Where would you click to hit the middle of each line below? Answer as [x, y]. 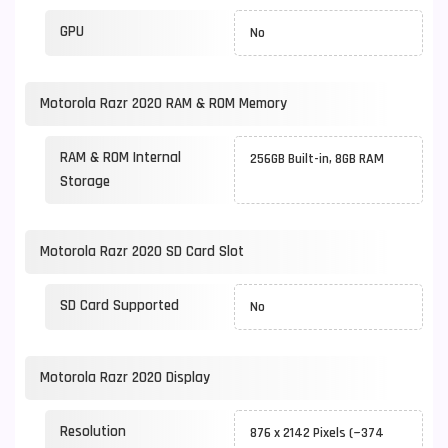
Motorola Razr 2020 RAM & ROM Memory [163, 103]
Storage [85, 181]
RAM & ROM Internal [120, 157]
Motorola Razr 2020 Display [125, 377]
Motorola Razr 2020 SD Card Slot [142, 251]
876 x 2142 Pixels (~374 [317, 433]
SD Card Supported [119, 305]
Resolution [93, 431]
